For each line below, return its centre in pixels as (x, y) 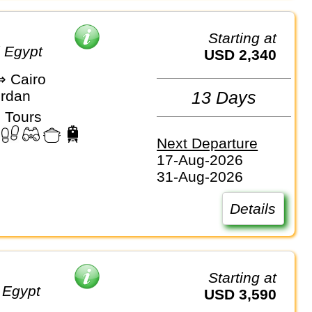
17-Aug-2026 (200, 159)
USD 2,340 (246, 55)
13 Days (224, 97)
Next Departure (208, 143)
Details (253, 208)
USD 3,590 (246, 295)
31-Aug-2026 (200, 176)
